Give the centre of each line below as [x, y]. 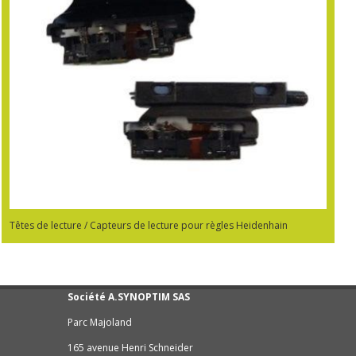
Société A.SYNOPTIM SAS [129, 296]
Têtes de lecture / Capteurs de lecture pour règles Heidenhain [149, 225]
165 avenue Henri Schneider [131, 347]
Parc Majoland [100, 322]
